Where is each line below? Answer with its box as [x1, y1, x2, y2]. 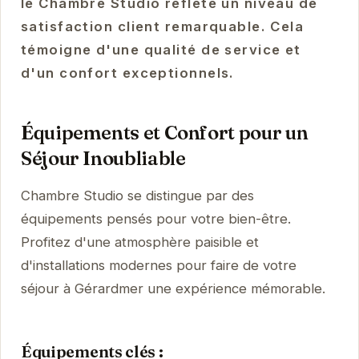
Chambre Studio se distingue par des [20, 187, 254, 204]
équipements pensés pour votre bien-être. [20, 210, 291, 227]
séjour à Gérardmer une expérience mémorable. [20, 280, 325, 296]
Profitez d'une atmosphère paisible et [20, 233, 259, 250]
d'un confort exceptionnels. [20, 64, 235, 81]
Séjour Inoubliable [20, 146, 186, 170]
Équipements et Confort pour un [20, 120, 309, 144]
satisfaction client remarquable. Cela [20, 18, 305, 34]
